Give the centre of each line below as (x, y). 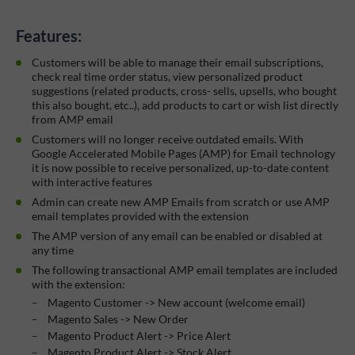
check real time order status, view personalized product (167, 76)
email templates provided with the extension (140, 216)
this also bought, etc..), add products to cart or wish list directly (185, 105)
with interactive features (92, 181)
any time (53, 250)
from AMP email (73, 119)
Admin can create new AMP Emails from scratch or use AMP (181, 201)
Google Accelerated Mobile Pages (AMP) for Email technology (183, 153)
